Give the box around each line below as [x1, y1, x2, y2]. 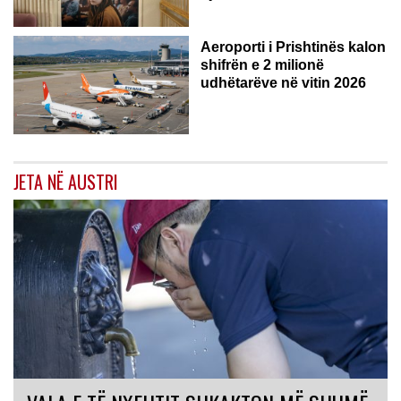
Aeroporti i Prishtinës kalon [200, 38, 386, 55]
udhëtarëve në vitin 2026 [200, 74, 366, 90]
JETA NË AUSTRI [13, 167, 118, 195]
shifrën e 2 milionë [200, 56, 324, 73]
